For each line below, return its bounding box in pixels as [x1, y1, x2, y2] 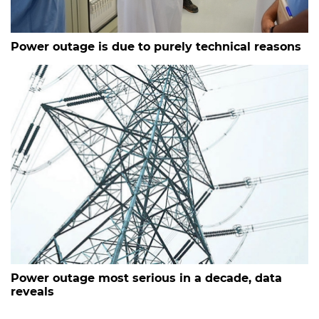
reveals [11, 285, 54, 299]
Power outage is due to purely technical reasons [11, 40, 301, 54]
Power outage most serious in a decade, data [11, 271, 282, 286]
